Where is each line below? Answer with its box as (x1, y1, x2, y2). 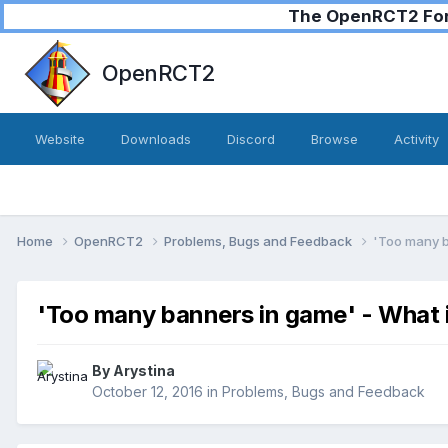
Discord (227, 131, 275, 147)
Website (35, 131, 85, 147)
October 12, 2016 (92, 383, 203, 401)
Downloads (121, 131, 191, 147)
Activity (394, 131, 439, 147)
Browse (311, 131, 358, 147)
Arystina (113, 362, 175, 380)
